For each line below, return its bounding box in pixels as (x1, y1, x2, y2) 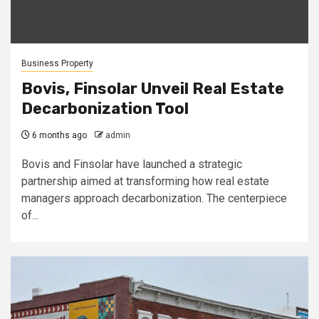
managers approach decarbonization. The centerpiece (21, 192, 287, 205)
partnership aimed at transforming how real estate (21, 174, 269, 188)
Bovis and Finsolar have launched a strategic (21, 157, 242, 171)
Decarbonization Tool (21, 99, 189, 118)
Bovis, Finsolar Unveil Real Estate (21, 79, 284, 98)
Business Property (21, 58, 93, 68)
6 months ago (30, 130, 87, 140)
